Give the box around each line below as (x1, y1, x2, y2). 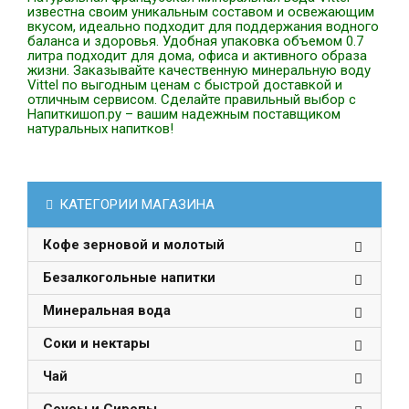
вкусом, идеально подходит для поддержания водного (27, 18, 379, 35)
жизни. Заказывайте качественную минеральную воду (27, 62, 371, 79)
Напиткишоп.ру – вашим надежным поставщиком (27, 106, 341, 122)
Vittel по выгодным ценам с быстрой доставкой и (27, 77, 342, 93)
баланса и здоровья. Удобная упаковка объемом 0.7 (27, 33, 363, 49)
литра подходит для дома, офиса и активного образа (27, 47, 367, 64)
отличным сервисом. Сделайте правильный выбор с (27, 91, 356, 108)
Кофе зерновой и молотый (43, 236, 225, 253)
